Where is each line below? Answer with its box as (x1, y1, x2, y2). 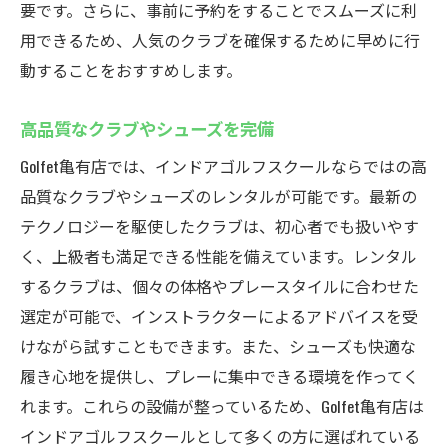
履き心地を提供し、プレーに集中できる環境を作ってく (20, 364, 419, 388)
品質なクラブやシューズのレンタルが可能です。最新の (20, 184, 417, 208)
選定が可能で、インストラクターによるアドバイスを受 (20, 304, 418, 328)
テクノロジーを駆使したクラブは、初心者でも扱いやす (20, 214, 419, 238)
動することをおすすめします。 (20, 58, 242, 82)
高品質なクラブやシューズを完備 (20, 115, 274, 141)
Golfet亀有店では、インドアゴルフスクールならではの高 (20, 154, 427, 178)
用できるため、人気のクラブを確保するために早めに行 (20, 28, 420, 52)
